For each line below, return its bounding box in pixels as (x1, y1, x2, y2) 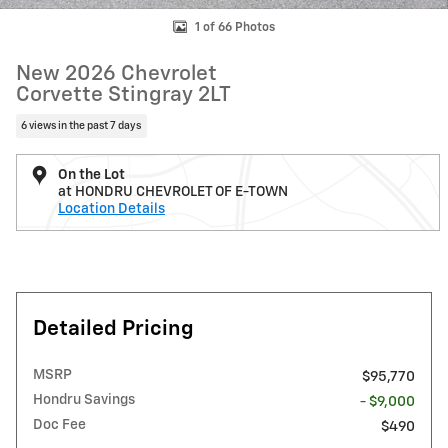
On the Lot (58, 167, 125, 182)
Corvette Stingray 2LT (16, 85, 231, 106)
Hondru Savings (33, 392, 135, 407)
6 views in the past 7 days (21, 120, 142, 131)
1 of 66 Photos (195, 21, 275, 34)
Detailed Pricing (33, 318, 194, 340)
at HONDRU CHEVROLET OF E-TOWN (58, 184, 288, 199)
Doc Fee (33, 417, 86, 432)
